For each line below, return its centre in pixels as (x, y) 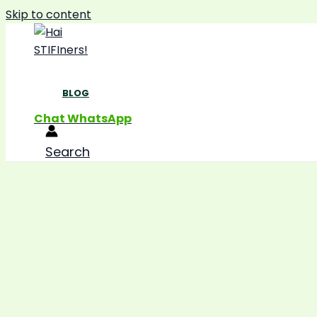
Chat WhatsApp (83, 119)
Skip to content (48, 15)
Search (68, 152)
